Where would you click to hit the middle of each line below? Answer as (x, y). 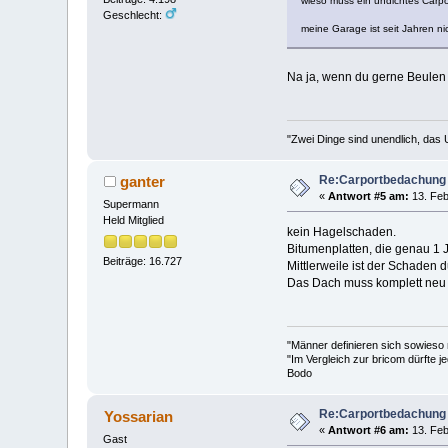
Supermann (131, 204)
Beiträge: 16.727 (143, 260)
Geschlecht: (134, 15)
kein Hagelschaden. (341, 232)
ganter (142, 182)
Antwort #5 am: (369, 195)
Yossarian (138, 416)
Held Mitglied (134, 220)
